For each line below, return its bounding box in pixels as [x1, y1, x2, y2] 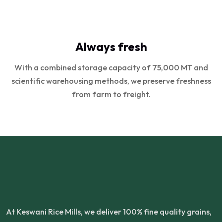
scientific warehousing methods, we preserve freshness [11, 76, 211, 86]
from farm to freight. [71, 89, 151, 99]
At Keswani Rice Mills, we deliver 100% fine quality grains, [6, 207, 212, 217]
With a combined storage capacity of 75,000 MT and [14, 62, 208, 72]
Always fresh [75, 39, 147, 54]
